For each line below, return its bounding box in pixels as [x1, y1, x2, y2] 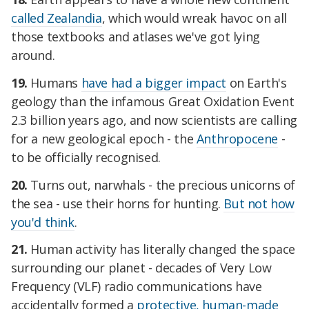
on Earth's [226, 74, 287, 91]
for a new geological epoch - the [11, 130, 197, 147]
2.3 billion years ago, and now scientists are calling [11, 111, 297, 128]
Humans [30, 74, 81, 91]
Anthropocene [196, 130, 279, 147]
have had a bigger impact [81, 74, 227, 91]
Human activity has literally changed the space [30, 241, 296, 258]
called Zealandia [11, 10, 102, 26]
